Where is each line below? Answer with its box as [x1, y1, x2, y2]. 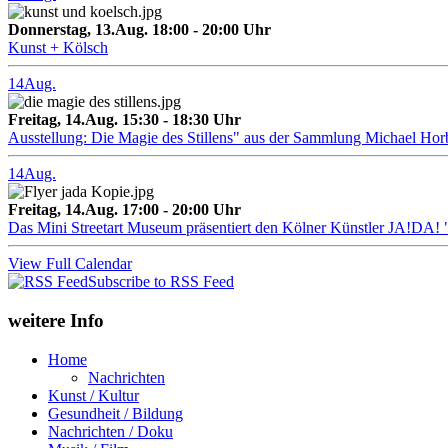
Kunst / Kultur [48, 386, 139, 404]
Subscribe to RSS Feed [88, 273, 234, 291]
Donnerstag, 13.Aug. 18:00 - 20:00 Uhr [8, 21, 271, 39]
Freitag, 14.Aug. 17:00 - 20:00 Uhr [8, 201, 241, 219]
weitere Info [8, 309, 104, 331]
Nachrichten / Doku [48, 422, 173, 440]
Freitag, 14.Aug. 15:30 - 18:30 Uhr [8, 111, 241, 129]
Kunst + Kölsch [8, 39, 108, 57]
